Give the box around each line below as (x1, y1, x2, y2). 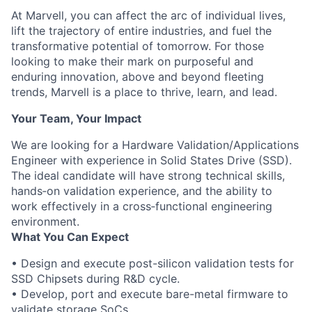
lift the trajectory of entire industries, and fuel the (11, 24, 272, 38)
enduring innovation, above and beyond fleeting (11, 70, 264, 84)
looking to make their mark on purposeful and (11, 54, 253, 68)
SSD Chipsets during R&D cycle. (11, 272, 180, 286)
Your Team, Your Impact (11, 111, 141, 125)
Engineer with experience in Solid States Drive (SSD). (11, 153, 292, 167)
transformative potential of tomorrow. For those (11, 39, 264, 53)
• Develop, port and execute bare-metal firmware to (11, 287, 288, 301)
